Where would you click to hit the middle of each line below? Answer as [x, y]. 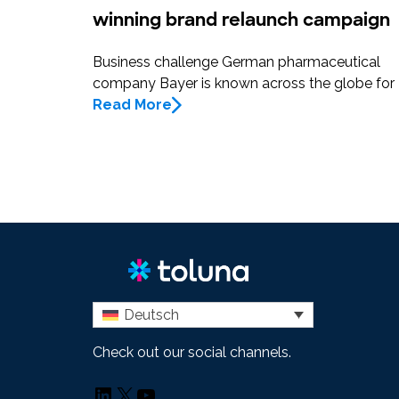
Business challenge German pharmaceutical [236, 62]
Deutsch [152, 314]
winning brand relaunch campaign [241, 20]
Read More [132, 105]
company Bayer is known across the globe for [244, 84]
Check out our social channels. [192, 352]
